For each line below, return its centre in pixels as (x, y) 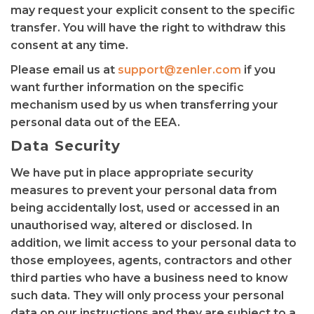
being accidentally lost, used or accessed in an (145, 208)
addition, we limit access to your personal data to (153, 243)
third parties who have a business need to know (149, 278)
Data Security (66, 146)
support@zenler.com (179, 70)
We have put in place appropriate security (132, 173)
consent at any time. (69, 45)
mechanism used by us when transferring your (144, 105)
